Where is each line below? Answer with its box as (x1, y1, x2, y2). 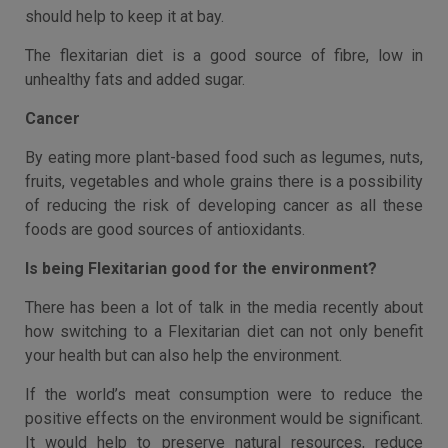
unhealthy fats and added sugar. (25, 70, 245, 89)
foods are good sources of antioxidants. (25, 220, 305, 239)
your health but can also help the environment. (25, 346, 342, 365)
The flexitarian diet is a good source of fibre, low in (25, 46, 423, 65)
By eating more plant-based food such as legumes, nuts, (25, 148, 423, 167)
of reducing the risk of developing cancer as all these (25, 196, 423, 215)
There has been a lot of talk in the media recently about (25, 298, 423, 317)
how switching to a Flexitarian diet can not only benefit (25, 322, 423, 341)
